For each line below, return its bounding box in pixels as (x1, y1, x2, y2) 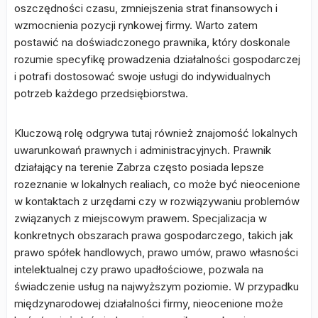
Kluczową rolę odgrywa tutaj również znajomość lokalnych (14, 126, 297, 141)
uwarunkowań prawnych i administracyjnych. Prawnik (14, 143, 271, 158)
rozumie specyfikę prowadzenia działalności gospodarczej (14, 53, 300, 67)
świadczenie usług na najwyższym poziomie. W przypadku (14, 280, 299, 294)
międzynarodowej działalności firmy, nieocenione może (14, 297, 283, 311)
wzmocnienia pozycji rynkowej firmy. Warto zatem (14, 18, 258, 33)
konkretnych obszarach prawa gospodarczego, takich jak (14, 229, 293, 243)
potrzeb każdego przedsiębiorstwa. (14, 87, 188, 101)
